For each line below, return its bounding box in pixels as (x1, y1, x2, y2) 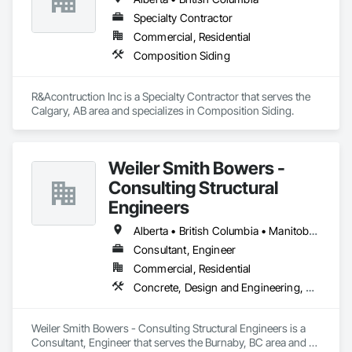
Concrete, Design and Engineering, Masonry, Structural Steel (306, 280, 315, 294)
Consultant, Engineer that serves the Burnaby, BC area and (31, 335, 306, 349)
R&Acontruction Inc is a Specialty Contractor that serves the (31, 90, 310, 103)
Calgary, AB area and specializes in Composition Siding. (31, 104, 294, 117)
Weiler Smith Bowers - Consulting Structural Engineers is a (31, 321, 306, 335)
